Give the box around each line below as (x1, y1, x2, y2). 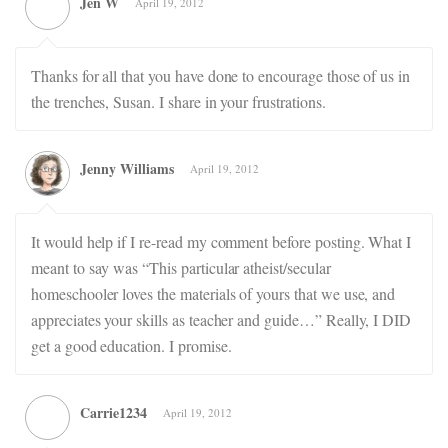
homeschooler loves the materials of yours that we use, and (31, 283, 396, 304)
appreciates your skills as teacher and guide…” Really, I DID (31, 309, 412, 330)
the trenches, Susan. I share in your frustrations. (31, 91, 326, 112)
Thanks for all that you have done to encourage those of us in (31, 65, 411, 86)
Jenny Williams (80, 158, 174, 179)
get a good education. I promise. (31, 335, 232, 356)
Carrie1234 (80, 402, 147, 423)
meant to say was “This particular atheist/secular (31, 257, 331, 278)
